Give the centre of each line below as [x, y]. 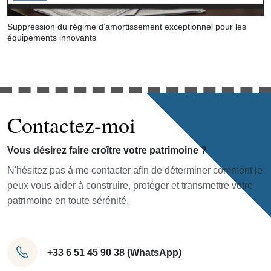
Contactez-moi [71, 125]
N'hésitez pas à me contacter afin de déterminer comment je [135, 171]
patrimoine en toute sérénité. [68, 201]
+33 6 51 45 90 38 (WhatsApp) [114, 252]
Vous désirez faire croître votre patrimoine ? [107, 151]
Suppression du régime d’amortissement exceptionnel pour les [127, 27]
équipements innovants [52, 38]
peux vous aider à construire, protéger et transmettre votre [130, 186]
